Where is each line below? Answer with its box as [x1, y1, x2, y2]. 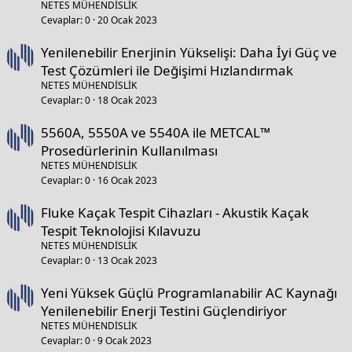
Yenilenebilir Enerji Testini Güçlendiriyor [41, 302, 287, 320]
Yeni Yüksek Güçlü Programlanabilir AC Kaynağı [41, 284, 337, 302]
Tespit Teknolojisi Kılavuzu [41, 222, 201, 240]
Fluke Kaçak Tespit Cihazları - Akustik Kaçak [41, 203, 309, 222]
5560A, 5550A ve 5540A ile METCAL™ [41, 123, 270, 141]
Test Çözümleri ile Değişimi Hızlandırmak [41, 61, 293, 79]
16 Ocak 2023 [97, 174, 157, 187]
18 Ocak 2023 [97, 93, 157, 107]
